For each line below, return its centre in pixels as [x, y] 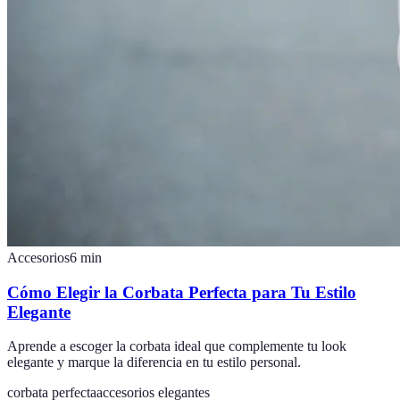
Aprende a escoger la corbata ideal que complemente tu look [177, 346]
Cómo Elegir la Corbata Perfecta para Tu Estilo [182, 292]
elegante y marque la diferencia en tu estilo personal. [154, 362]
